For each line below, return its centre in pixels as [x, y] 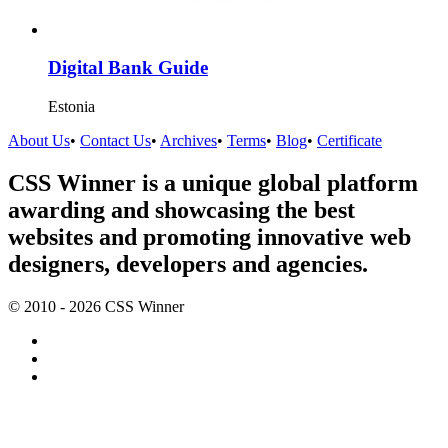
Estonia [71, 107]
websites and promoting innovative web [209, 236]
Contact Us [115, 141]
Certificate [349, 141]
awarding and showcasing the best [181, 209]
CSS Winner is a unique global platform [213, 182]
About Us [39, 141]
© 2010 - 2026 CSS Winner [96, 306]
